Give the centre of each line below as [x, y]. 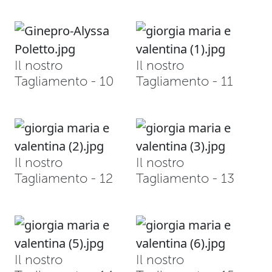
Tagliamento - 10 [64, 81]
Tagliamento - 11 [185, 81]
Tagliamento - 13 [185, 178]
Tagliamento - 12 [64, 178]
